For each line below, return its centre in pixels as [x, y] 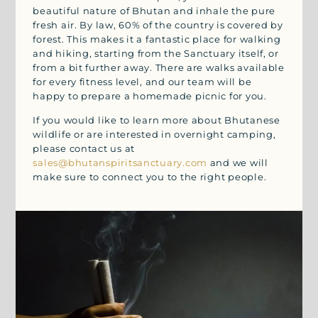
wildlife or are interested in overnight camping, [154, 134]
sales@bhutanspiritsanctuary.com [120, 163]
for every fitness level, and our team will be [142, 82]
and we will [238, 163]
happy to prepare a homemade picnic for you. [150, 96]
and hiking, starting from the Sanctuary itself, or [156, 53]
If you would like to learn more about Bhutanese [157, 120]
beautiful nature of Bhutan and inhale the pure [154, 11]
